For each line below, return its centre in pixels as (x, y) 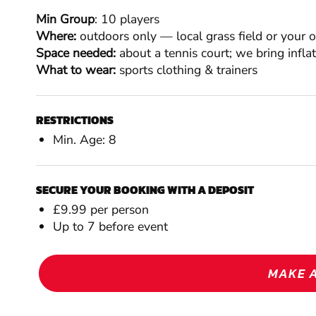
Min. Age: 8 (84, 140)
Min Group (65, 19)
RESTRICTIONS (74, 120)
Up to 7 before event (110, 227)
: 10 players (127, 19)
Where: (56, 36)
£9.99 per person (101, 210)
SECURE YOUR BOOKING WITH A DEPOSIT (145, 190)
